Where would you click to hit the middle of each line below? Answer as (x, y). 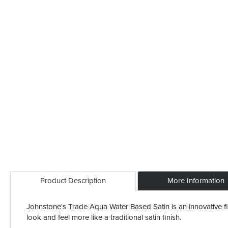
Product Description (73, 180)
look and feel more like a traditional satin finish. (104, 217)
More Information (196, 180)
